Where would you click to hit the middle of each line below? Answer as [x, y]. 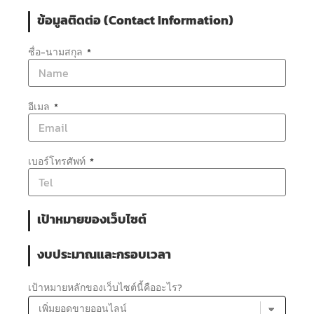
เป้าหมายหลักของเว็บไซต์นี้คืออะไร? [105, 287]
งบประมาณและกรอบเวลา [104, 254]
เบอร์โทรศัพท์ [58, 161]
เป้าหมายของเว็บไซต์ [92, 219]
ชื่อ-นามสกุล [56, 52]
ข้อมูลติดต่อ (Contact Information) [135, 20]
